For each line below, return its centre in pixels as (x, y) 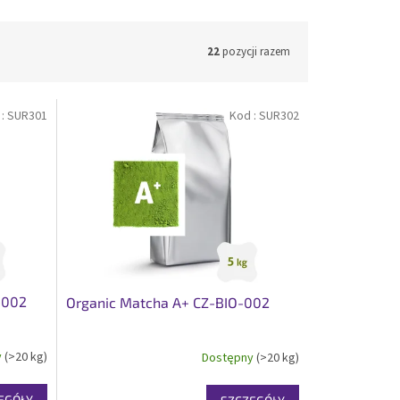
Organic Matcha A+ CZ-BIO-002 (167, 302)
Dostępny (229, 358)
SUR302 (279, 117)
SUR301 (27, 117)
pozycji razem (255, 51)
